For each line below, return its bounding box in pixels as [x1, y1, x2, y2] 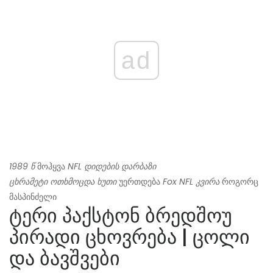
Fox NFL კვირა [163, 175, 219, 188]
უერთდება [116, 175, 163, 188]
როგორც [219, 175, 258, 188]
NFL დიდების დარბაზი [68, 160, 156, 173]
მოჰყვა [35, 160, 68, 173]
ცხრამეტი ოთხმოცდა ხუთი [9, 175, 116, 188]
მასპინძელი [9, 191, 57, 204]
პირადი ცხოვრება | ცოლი [9, 223, 250, 251]
